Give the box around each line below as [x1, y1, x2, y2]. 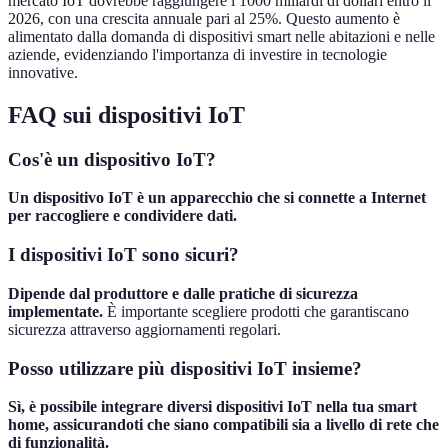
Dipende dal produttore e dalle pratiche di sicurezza [8, 284, 358, 302]
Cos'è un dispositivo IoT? [8, 148, 216, 170]
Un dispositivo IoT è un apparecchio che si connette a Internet [8, 189, 426, 207]
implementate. [8, 302, 103, 320]
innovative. [8, 63, 78, 81]
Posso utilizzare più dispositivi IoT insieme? [8, 357, 362, 379]
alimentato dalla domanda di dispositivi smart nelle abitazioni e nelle [8, 27, 435, 45]
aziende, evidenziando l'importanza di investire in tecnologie [8, 45, 387, 63]
